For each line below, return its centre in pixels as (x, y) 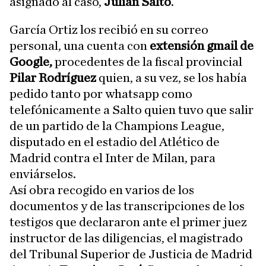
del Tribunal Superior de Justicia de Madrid (131, 254)
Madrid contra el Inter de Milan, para (113, 158)
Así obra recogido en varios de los (102, 190)
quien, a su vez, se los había (173, 78)
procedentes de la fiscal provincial (148, 62)
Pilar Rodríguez (54, 78)
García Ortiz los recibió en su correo (109, 30)
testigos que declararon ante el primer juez (128, 222)
